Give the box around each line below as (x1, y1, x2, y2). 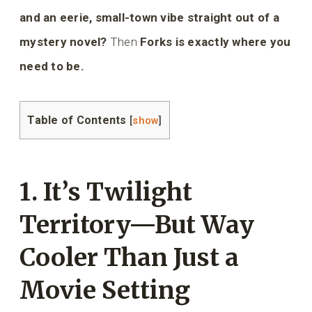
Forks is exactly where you (140, 35, 291, 49)
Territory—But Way (19, 209, 254, 240)
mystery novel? (19, 35, 107, 49)
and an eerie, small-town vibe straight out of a (19, 10, 279, 25)
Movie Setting (19, 274, 190, 306)
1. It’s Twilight (19, 176, 192, 208)
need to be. (19, 59, 84, 74)
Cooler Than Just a (19, 242, 239, 273)
